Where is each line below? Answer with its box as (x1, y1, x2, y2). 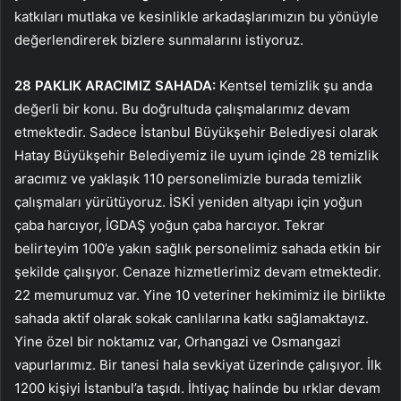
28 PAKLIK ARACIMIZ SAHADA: (14, 76, 216, 94)
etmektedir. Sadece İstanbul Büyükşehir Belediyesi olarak (14, 123, 378, 141)
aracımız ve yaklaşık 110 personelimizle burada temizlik (14, 169, 362, 187)
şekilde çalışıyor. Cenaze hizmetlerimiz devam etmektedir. (14, 262, 381, 280)
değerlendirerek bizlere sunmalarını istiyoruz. (14, 30, 303, 48)
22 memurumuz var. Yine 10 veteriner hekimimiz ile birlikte (14, 286, 386, 303)
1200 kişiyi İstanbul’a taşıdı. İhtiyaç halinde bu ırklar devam (14, 379, 380, 397)
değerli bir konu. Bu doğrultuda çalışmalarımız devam (14, 99, 350, 117)
